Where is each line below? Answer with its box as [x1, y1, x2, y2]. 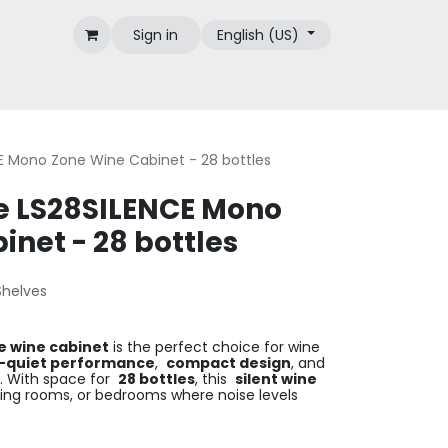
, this [195, 369, 235, 389]
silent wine [235, 369, 317, 389]
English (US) [217, 24, 300, 45]
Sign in [133, 24, 179, 45]
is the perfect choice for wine [109, 337, 320, 357]
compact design [166, 353, 291, 373]
